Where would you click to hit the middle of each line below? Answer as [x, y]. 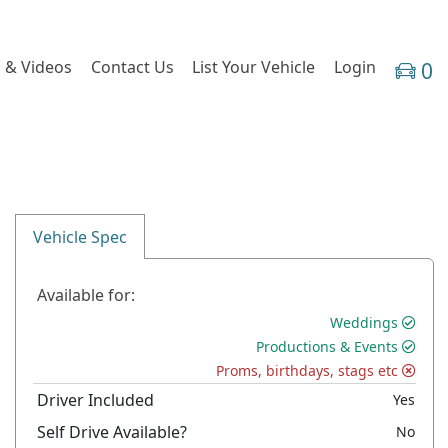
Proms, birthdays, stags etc [308, 370]
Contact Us [132, 66]
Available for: [86, 294]
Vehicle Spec [80, 236]
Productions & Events [326, 346]
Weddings [363, 322]
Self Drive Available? [112, 431]
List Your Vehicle [254, 66]
